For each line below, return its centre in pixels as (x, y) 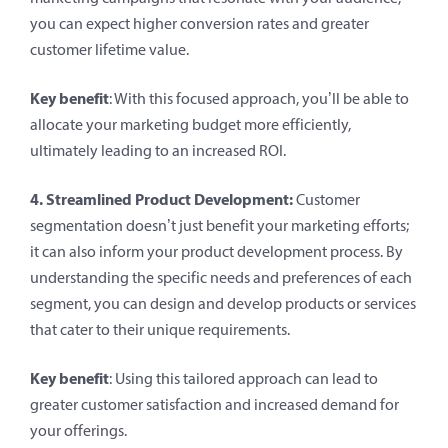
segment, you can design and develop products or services (223, 303)
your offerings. (78, 430)
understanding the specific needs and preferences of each (221, 277)
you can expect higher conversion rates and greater (199, 23)
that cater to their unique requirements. (161, 329)
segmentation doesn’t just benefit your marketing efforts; (219, 225)
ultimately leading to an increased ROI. (158, 150)
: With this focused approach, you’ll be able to (259, 98)
